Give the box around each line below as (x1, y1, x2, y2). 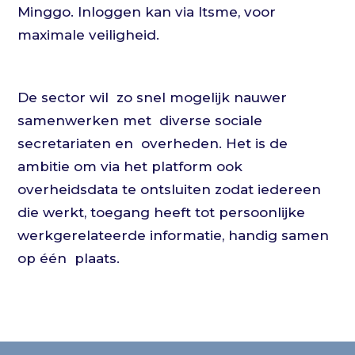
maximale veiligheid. (17, 27, 160, 44)
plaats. (74, 250, 120, 267)
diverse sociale (159, 113, 263, 129)
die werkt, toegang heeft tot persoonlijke (17, 204, 306, 221)
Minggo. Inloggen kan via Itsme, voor (17, 4, 277, 21)
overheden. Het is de (141, 136, 288, 152)
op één (17, 250, 67, 267)
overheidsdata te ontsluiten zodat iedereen (17, 181, 322, 198)
